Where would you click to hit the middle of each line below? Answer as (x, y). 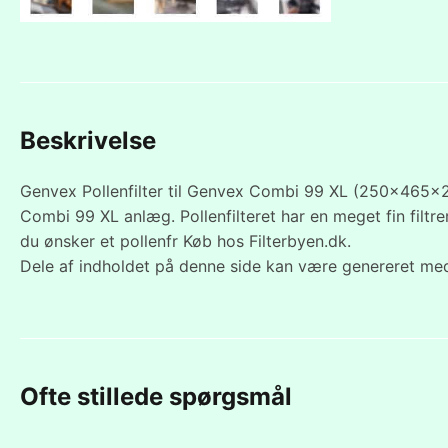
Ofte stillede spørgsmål (156, 396)
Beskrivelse (88, 140)
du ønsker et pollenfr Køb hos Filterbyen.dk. (185, 240)
